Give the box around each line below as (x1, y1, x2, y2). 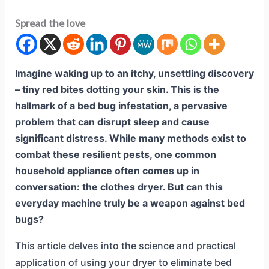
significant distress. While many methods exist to (14, 132, 246, 145)
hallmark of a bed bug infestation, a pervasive (14, 100, 228, 112)
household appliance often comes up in (14, 165, 199, 177)
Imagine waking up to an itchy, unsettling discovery (14, 67, 254, 80)
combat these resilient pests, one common (14, 148, 216, 161)
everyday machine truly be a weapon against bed (14, 197, 245, 210)
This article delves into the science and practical (14, 240, 236, 252)
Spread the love (14, 17, 85, 31)
